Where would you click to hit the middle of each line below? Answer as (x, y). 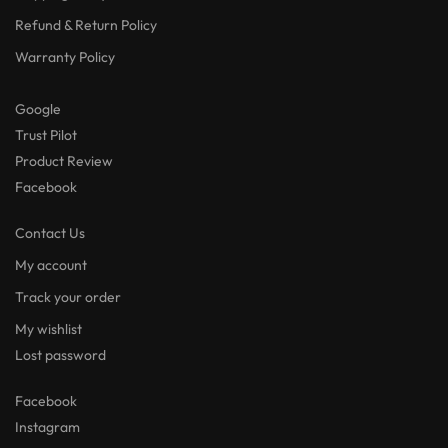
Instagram (47, 426)
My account (51, 264)
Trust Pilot (46, 134)
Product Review (64, 160)
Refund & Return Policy (86, 24)
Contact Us (50, 232)
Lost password (60, 354)
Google (38, 108)
